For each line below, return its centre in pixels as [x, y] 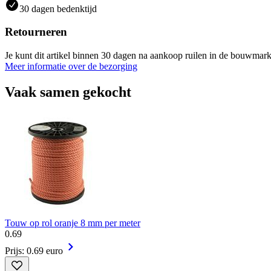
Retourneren [36, 32]
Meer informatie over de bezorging [71, 66]
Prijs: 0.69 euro [34, 250]
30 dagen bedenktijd [58, 8]
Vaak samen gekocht [68, 92]
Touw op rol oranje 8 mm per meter [73, 223]
